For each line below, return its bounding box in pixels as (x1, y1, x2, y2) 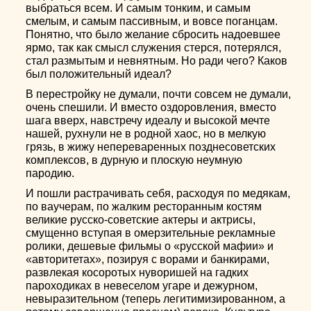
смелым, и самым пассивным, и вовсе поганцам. (26, 15, 278, 27)
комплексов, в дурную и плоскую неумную (26, 154, 243, 166)
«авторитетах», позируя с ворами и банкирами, (26, 253, 270, 265)
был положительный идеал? (26, 68, 172, 80)
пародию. (26, 167, 75, 179)
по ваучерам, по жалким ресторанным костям (26, 201, 262, 212)
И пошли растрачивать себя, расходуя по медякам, (26, 187, 291, 199)
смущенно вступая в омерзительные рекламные (26, 227, 276, 239)
